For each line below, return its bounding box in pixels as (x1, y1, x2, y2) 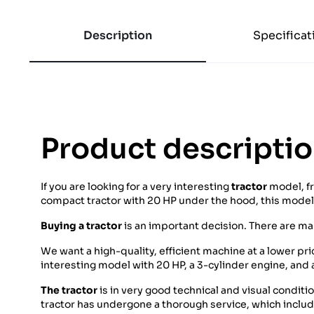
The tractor (41, 284, 97, 297)
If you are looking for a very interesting (41, 180, 231, 193)
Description (83, 28, 152, 43)
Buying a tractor (41, 219, 122, 233)
